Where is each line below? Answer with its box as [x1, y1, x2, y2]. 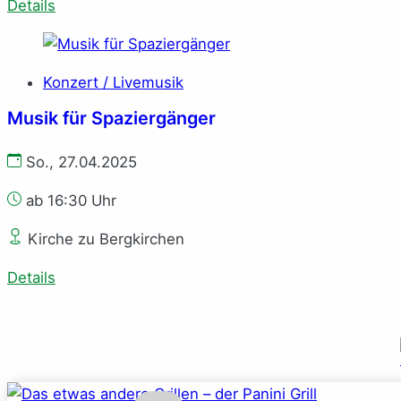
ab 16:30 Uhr [21, 192, 116, 210]
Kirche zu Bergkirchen [23, 229, 184, 248]
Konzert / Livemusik [43, 73, 183, 91]
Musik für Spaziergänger [7, 107, 216, 130]
